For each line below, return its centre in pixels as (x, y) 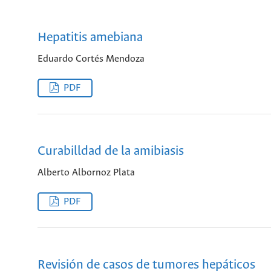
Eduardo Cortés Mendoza (91, 59)
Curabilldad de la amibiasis (111, 152)
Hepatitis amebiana (90, 38)
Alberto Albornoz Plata (86, 172)
